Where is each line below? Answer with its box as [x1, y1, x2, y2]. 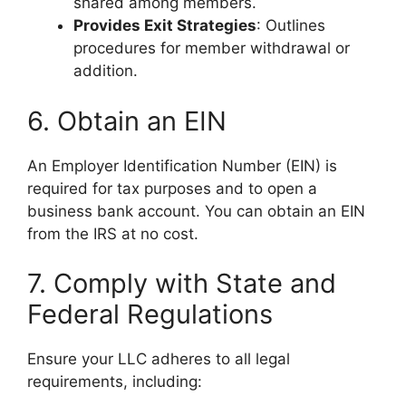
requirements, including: [27, 372, 202, 391]
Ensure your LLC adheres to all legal [27, 350, 290, 368]
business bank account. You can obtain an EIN [27, 201, 365, 220]
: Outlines [256, 16, 325, 34]
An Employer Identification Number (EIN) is [27, 156, 337, 175]
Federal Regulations [27, 298, 273, 330]
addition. [73, 62, 138, 80]
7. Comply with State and [27, 267, 336, 299]
